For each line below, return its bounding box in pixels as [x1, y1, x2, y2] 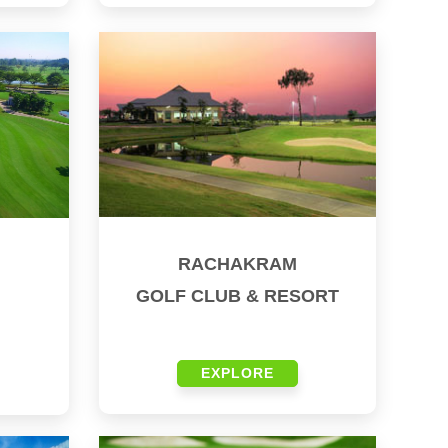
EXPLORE [200, 365, 274, 382]
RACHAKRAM [177, 254, 297, 275]
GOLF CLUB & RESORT [135, 286, 339, 307]
